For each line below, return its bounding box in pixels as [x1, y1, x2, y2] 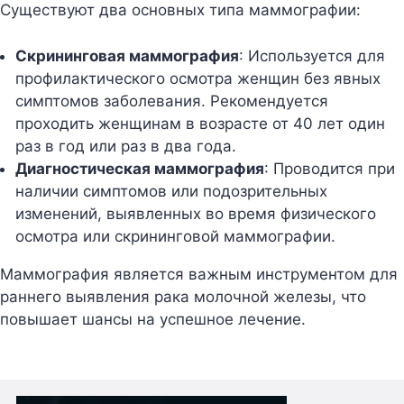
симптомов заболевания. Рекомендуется [15, 91, 328, 110]
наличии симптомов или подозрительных [15, 181, 327, 200]
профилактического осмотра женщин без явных [15, 69, 381, 87]
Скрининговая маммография [15, 46, 239, 65]
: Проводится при [264, 159, 395, 178]
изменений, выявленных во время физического [15, 204, 376, 223]
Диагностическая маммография [15, 159, 264, 178]
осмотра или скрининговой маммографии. [15, 226, 335, 245]
